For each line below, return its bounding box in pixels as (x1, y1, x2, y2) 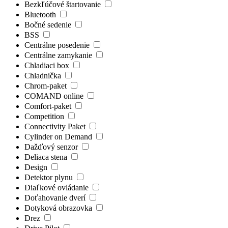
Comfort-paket (24, 101, 73, 110)
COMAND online (24, 91, 85, 100)
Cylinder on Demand (24, 132, 94, 141)
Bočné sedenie (24, 20, 73, 29)
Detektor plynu (24, 173, 75, 182)
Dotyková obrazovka (24, 203, 94, 212)
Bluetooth (24, 10, 58, 19)
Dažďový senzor (24, 142, 80, 151)
